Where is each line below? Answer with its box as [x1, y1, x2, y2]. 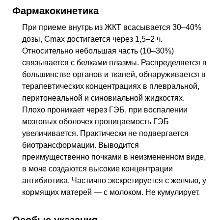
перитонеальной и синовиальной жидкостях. [22, 93, 185, 102]
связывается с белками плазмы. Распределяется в [22, 58, 207, 67]
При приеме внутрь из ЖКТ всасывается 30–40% [22, 23, 201, 31]
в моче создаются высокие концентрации [22, 164, 173, 173]
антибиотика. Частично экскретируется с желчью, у [22, 176, 206, 185]
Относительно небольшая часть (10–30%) [22, 46, 174, 55]
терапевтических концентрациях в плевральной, [22, 82, 199, 90]
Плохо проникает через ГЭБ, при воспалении [22, 105, 188, 114]
